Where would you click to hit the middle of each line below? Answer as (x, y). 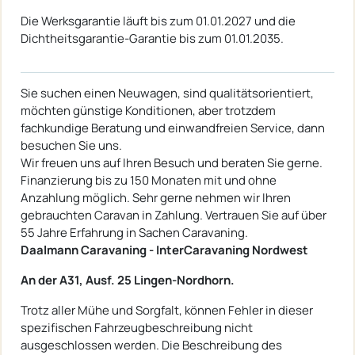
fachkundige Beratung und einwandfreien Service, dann (173, 128)
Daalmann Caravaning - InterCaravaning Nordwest (164, 250)
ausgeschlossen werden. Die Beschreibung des (151, 345)
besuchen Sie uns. (71, 145)
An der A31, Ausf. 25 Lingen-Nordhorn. (128, 280)
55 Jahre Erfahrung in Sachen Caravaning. (134, 232)
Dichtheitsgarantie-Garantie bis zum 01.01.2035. (152, 38)
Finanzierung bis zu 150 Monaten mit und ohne (149, 180)
